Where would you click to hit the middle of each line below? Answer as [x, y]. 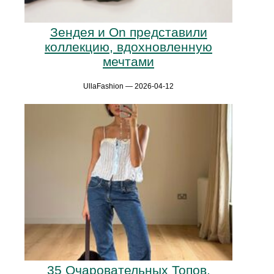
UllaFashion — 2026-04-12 [128, 87]
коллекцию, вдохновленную [128, 47]
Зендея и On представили [128, 32]
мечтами [128, 62]
